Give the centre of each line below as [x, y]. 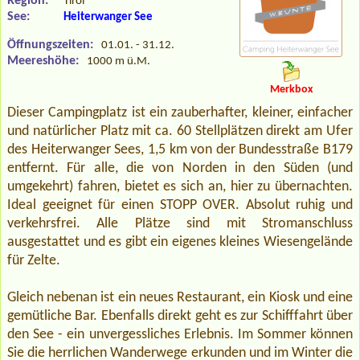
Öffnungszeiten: [50, 45]
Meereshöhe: [43, 61]
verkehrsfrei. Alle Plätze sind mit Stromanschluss [180, 224]
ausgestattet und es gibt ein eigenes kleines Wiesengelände [180, 243]
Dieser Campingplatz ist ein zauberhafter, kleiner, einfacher [180, 113]
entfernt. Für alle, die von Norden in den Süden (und [180, 169]
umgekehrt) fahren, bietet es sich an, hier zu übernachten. [180, 187]
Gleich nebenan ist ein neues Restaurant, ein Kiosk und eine [180, 298]
